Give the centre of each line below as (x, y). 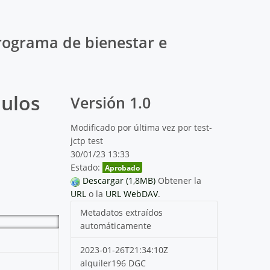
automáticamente (116, 226)
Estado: (86, 168)
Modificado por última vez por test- (142, 128)
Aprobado (123, 168)
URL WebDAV (132, 194)
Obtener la (180, 181)
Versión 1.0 (111, 103)
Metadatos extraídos (122, 213)
